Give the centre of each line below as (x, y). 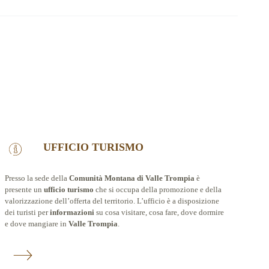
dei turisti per (27, 212)
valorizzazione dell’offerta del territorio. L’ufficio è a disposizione (112, 201)
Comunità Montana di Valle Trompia (131, 178)
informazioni (72, 212)
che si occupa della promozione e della (157, 189)
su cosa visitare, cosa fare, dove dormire (159, 212)
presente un (24, 189)
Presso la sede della (37, 178)
